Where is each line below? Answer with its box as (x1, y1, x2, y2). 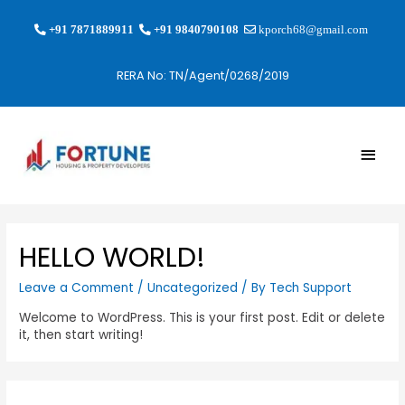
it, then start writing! (19, 325, 144, 344)
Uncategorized (147, 279, 239, 297)
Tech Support (269, 279, 353, 297)
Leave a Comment (19, 279, 135, 297)
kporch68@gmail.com (256, 23, 368, 35)
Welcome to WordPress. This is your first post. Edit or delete (19, 308, 386, 326)
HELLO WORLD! (19, 239, 206, 278)
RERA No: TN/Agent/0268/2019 (116, 68, 289, 84)
